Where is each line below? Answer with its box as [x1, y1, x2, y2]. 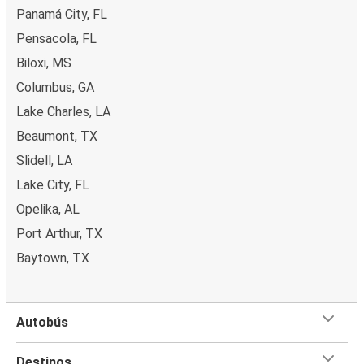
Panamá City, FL [16, 6, 107, 22]
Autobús [16, 314, 68, 330]
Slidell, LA [16, 152, 72, 168]
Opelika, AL [16, 201, 80, 217]
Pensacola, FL [16, 30, 97, 46]
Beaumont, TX [16, 128, 97, 144]
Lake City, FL [16, 176, 89, 193]
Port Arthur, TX [16, 225, 102, 241]
